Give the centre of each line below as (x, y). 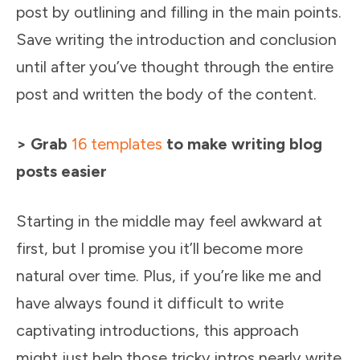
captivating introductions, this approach (157, 330)
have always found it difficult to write (150, 303)
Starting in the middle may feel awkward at (169, 221)
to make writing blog (242, 144)
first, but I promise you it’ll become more (160, 248)
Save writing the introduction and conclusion (176, 39)
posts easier (61, 171)
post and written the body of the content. (166, 94)
